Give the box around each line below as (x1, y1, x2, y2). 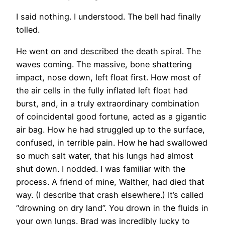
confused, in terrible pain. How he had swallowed (16, 137, 207, 148)
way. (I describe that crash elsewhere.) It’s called (16, 189, 203, 200)
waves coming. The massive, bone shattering (16, 59, 192, 69)
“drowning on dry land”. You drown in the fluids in (16, 202, 208, 213)
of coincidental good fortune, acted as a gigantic (16, 111, 206, 122)
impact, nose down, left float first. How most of (16, 72, 201, 82)
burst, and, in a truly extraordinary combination (16, 98, 199, 108)
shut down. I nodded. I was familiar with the (16, 163, 185, 174)
